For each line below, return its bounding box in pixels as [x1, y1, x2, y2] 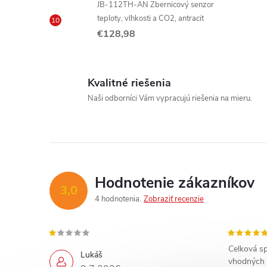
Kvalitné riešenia [88, 76, 171, 90]
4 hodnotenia [95, 194, 141, 204]
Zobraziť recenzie [144, 194, 204, 204]
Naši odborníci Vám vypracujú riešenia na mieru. [88, 93, 252, 104]
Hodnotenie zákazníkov [95, 173, 254, 193]
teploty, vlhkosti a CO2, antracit [97, 13, 204, 24]
